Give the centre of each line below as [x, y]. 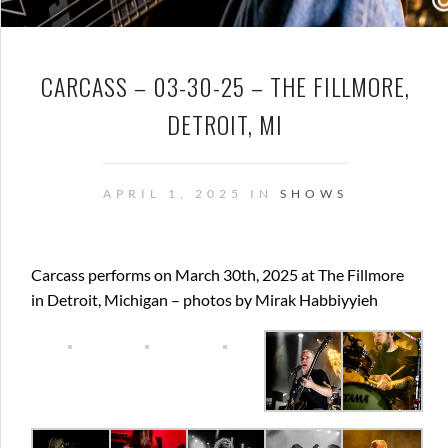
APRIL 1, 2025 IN [191, 193]
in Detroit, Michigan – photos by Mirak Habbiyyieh [204, 299]
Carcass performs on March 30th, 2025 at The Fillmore [217, 274]
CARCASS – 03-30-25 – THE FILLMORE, [225, 86]
